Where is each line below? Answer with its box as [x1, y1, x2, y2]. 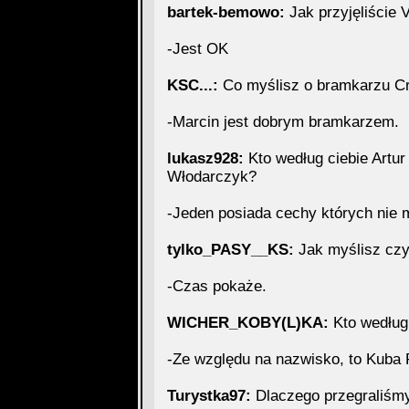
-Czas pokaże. [166, 278, 267, 295]
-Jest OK [166, 40, 228, 58]
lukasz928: [166, 150, 244, 167]
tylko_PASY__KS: [166, 241, 294, 258]
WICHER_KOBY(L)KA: [166, 314, 329, 331]
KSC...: [166, 77, 218, 94]
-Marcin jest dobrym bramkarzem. [166, 113, 399, 131]
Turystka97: [166, 387, 251, 404]
